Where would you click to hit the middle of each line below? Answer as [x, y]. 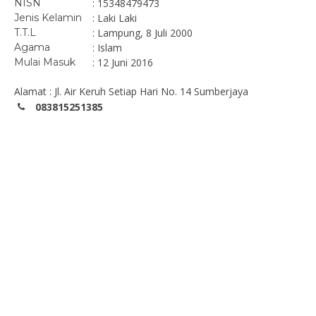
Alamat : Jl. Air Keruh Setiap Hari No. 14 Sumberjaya [131, 91]
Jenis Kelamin [48, 18]
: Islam [107, 48]
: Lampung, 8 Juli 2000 [142, 33]
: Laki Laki [115, 18]
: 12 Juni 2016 [123, 62]
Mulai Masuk [45, 62]
